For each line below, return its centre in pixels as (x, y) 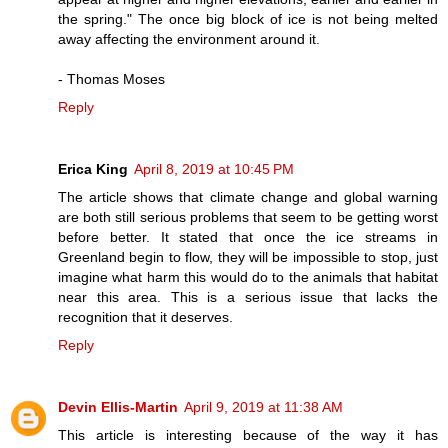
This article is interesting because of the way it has (248, 435)
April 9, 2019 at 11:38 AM (263, 407)
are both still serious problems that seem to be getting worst (248, 217)
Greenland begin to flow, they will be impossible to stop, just (248, 257)
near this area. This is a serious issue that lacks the (248, 297)
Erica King (93, 169)
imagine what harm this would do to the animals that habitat (248, 277)
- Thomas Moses (111, 79)
